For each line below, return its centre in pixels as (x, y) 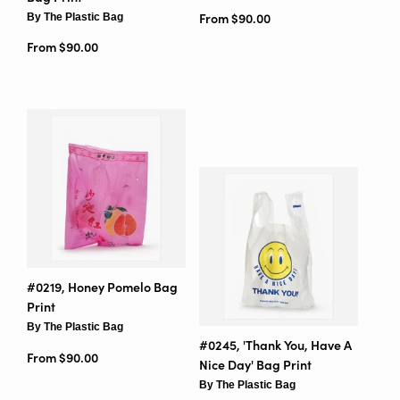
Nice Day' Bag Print (255, 364)
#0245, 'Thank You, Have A (275, 345)
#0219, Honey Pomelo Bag (102, 287)
